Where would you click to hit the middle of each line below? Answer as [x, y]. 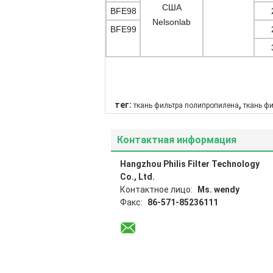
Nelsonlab [172, 22]
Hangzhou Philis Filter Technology [190, 164]
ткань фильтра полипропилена [186, 105]
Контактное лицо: [157, 190]
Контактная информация [177, 140]
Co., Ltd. [137, 177]
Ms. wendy [218, 190]
